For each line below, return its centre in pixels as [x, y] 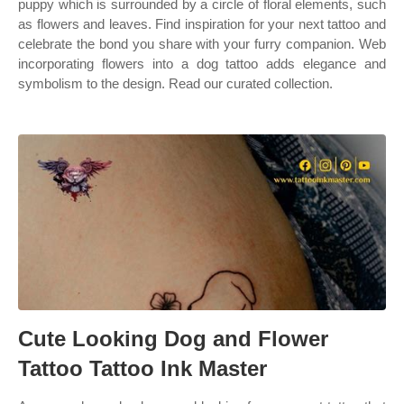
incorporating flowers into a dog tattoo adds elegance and [202, 64]
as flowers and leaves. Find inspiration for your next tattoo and [202, 24]
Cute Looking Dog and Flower [173, 339]
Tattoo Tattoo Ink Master [142, 368]
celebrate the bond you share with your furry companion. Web [202, 44]
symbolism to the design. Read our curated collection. [175, 83]
